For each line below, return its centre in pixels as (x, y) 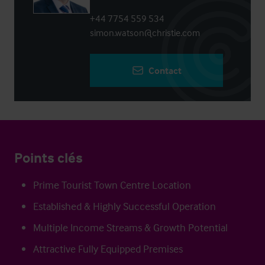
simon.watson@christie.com (145, 33)
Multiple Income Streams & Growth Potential (130, 227)
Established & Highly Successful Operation (125, 206)
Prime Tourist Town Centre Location (112, 185)
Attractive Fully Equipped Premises (108, 249)
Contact (165, 70)
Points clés (49, 158)
